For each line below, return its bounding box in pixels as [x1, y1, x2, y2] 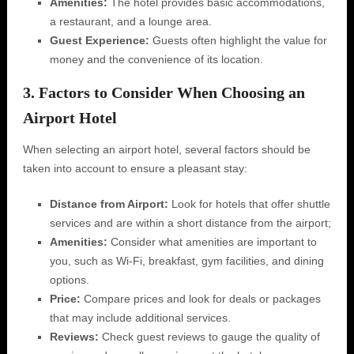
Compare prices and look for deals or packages [80, 292, 321, 305]
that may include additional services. [49, 311, 231, 324]
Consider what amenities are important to [107, 235, 317, 248]
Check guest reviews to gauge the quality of [98, 330, 320, 343]
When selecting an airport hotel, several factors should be [22, 143, 311, 156]
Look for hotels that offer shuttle [168, 198, 330, 210]
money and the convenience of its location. [49, 53, 263, 66]
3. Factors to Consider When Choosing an [22, 84, 305, 101]
